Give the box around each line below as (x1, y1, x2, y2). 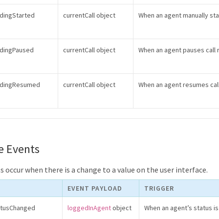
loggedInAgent (67, 203, 111, 212)
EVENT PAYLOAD (67, 184, 122, 193)
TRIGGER (144, 184, 174, 193)
